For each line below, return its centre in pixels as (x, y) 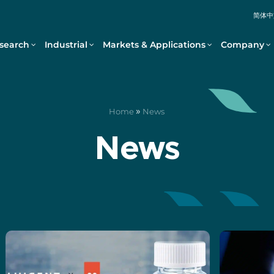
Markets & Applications (154, 44)
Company (242, 44)
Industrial (66, 44)
